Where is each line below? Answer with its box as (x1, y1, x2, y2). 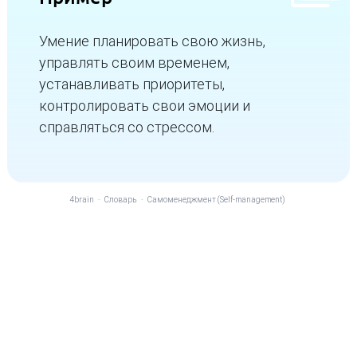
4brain (69, 194, 94, 205)
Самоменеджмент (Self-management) (147, 194, 285, 205)
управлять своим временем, (38, 53, 229, 72)
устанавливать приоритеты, (38, 75, 225, 93)
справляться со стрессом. (38, 118, 214, 136)
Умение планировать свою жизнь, (38, 32, 265, 50)
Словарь (104, 194, 137, 205)
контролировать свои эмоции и (38, 96, 250, 115)
